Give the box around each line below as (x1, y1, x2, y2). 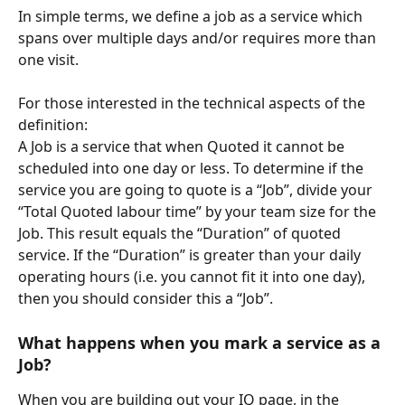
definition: (18, 115, 91, 136)
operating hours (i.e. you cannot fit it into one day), (18, 267, 369, 287)
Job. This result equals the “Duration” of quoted (18, 223, 344, 244)
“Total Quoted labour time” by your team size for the (18, 202, 380, 222)
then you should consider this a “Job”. (18, 288, 273, 309)
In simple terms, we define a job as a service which (18, 6, 366, 26)
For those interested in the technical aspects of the (18, 93, 369, 114)
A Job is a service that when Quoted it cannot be (18, 137, 348, 157)
